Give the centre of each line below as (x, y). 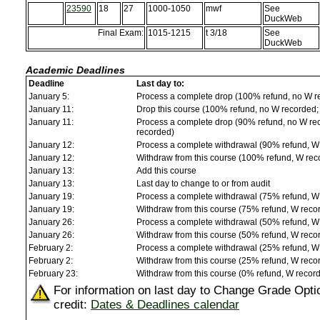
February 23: (55, 274)
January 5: (51, 97)
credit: (72, 305)
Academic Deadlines (75, 70)
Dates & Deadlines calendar (165, 305)
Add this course (166, 171)
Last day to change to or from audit (203, 184)
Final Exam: (121, 33)
